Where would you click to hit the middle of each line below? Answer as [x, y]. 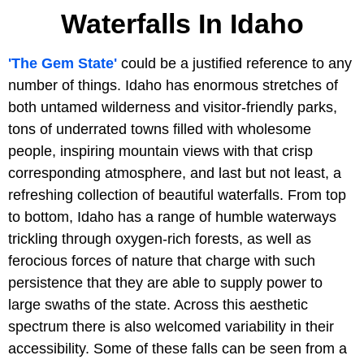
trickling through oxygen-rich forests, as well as [160, 239]
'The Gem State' [63, 63]
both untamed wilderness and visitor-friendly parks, [173, 107]
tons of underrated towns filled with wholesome [160, 129]
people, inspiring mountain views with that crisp [160, 151]
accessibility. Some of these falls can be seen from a [178, 349]
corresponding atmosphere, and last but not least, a [175, 173]
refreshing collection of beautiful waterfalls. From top [177, 195]
